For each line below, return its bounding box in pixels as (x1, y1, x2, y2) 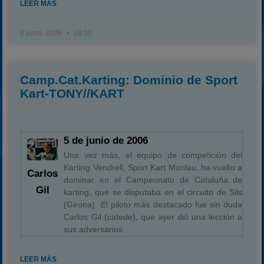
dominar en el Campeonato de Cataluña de (64, 175, 243, 184)
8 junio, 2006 (20, 29, 64, 37)
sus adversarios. (64, 225, 126, 234)
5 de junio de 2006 (64, 135, 148, 146)
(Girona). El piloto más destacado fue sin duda (64, 200, 243, 209)
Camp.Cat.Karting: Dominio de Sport (20, 73, 238, 87)
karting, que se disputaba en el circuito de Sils (64, 187, 243, 197)
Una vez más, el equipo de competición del (64, 150, 243, 160)
